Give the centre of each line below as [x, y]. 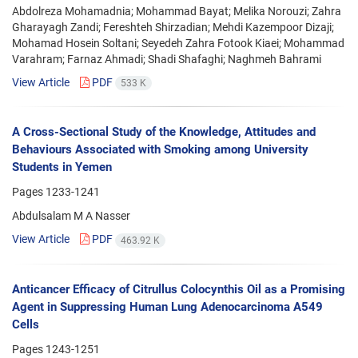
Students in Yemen [62, 167]
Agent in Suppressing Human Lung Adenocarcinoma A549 [167, 306]
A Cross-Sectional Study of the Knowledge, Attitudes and [164, 132]
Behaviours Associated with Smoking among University [160, 150]
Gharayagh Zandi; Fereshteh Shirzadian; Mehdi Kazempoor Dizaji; [173, 28]
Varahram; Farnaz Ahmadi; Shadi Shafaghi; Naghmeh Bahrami [167, 60]
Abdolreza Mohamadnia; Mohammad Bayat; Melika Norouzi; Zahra [177, 12]
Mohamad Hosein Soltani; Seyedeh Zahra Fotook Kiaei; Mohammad [178, 44]
